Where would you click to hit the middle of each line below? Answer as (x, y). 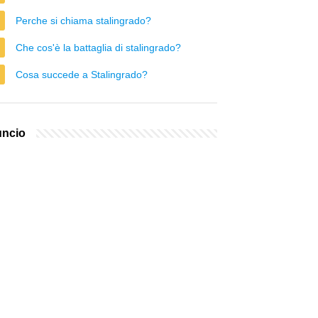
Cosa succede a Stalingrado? (82, 75)
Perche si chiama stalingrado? (83, 21)
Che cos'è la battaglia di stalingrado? (98, 48)
